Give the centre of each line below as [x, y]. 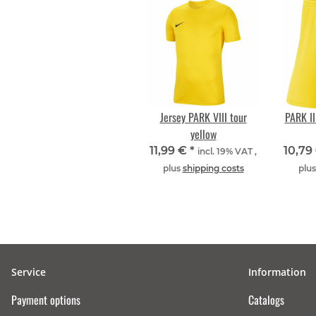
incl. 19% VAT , [227, 152]
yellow [203, 134]
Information [277, 272]
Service [29, 272]
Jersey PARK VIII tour [203, 117]
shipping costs [213, 169]
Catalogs [266, 300]
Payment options [46, 300]
